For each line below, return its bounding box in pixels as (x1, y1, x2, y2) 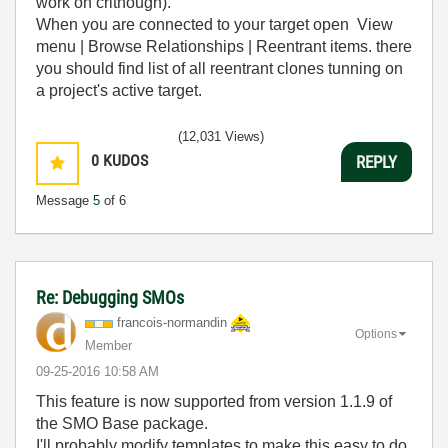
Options (355, 326, 397, 341)
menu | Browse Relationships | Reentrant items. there (36, 38, 412, 55)
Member (85, 338, 132, 353)
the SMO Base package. (36, 415, 208, 432)
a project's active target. (36, 82, 202, 99)
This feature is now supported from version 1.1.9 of (36, 393, 392, 410)
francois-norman (117, 315, 210, 330)
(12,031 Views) (178, 129, 264, 144)
